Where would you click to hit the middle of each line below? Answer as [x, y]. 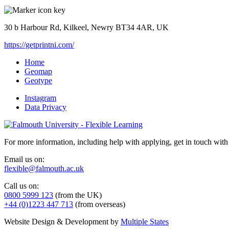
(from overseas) [99, 204]
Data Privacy [45, 107]
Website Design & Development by [62, 221]
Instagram [40, 98]
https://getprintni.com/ [39, 44]
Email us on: [24, 159]
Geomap [38, 71]
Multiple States [145, 221]
